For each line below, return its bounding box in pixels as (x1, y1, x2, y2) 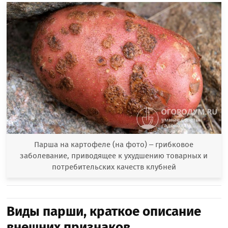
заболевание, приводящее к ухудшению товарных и (20, 151, 208, 161)
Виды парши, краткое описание (7, 204, 202, 220)
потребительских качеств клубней (51, 162, 176, 172)
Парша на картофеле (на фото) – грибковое (34, 140, 194, 150)
